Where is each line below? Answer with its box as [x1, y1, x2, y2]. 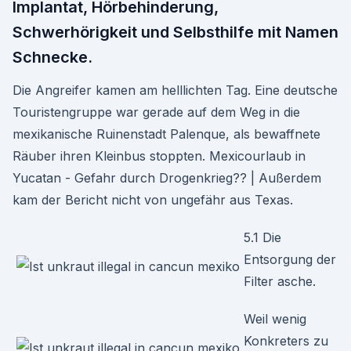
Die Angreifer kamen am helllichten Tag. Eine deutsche [13, 82, 338, 98]
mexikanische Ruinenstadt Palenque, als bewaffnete [13, 126, 320, 142]
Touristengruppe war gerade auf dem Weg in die [13, 104, 300, 120]
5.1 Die [244, 230, 281, 245]
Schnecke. [13, 48, 92, 67]
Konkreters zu [244, 333, 328, 349]
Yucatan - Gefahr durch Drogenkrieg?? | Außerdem [13, 170, 321, 186]
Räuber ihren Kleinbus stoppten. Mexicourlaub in [13, 148, 306, 164]
